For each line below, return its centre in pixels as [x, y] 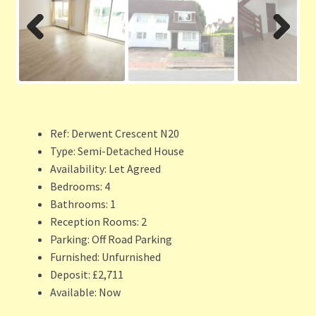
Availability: [78, 169]
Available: [73, 292]
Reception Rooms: [94, 222]
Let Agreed [133, 169]
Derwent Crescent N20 [124, 134]
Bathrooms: [79, 204]
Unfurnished [130, 257]
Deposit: [70, 275]
